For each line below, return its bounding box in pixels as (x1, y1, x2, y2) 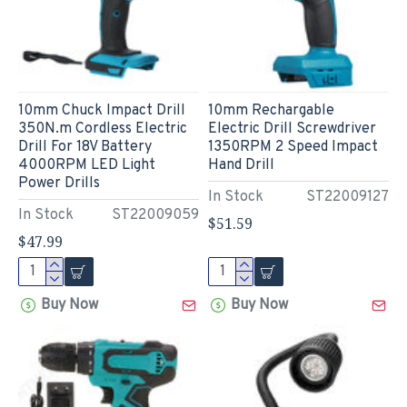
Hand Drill (207, 155, 274, 174)
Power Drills (18, 174, 100, 193)
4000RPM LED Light (18, 155, 155, 174)
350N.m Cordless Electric (18, 119, 187, 138)
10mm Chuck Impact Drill (18, 101, 185, 120)
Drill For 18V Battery (18, 137, 152, 156)
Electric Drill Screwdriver (207, 119, 376, 138)
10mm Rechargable (207, 101, 334, 120)
